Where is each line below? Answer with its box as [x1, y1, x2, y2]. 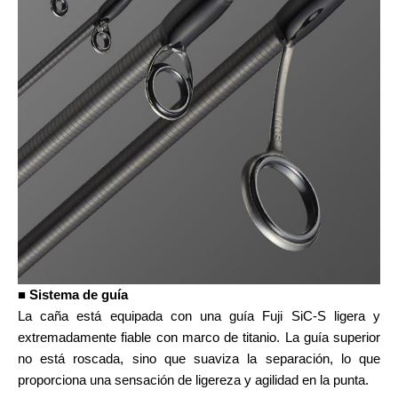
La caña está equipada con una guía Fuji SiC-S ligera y [18, 307, 380, 323]
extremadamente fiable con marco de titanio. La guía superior [18, 329, 380, 345]
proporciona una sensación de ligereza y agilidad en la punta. [18, 371, 369, 387]
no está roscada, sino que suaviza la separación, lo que [18, 350, 380, 366]
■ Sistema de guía [18, 286, 128, 302]
